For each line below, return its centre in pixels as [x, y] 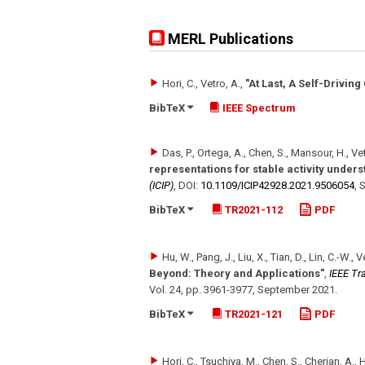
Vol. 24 [165, 289]
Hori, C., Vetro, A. [201, 83]
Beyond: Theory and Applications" [237, 273]
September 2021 [296, 289]
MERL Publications [229, 38]
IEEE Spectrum [258, 108]
